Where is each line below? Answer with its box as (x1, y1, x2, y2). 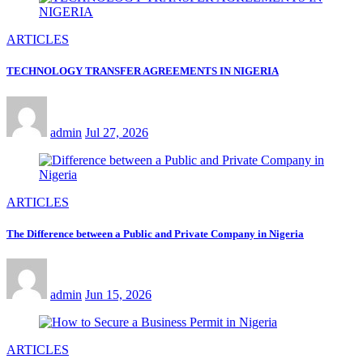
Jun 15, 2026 (85, 288, 152, 301)
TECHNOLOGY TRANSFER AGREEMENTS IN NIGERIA (6, 65, 279, 78)
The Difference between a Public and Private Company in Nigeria (6, 227, 304, 240)
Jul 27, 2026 (85, 125, 148, 139)
